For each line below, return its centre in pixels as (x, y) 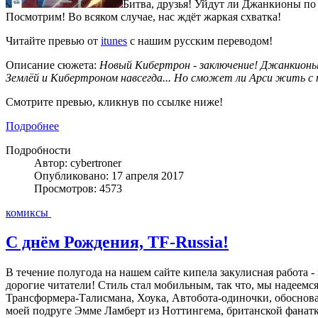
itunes (114, 40)
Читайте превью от (53, 40)
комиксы (28, 212)
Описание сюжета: (53, 65)
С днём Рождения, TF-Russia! (117, 242)
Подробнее (32, 126)
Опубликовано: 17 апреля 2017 (109, 175)
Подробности (38, 150)
